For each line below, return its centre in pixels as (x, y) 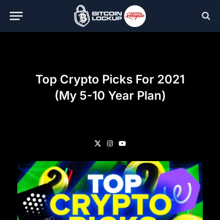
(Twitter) (107, 158)
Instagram (121, 148)
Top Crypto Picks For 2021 (110, 79)
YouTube (131, 148)
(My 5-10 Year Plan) (110, 96)
